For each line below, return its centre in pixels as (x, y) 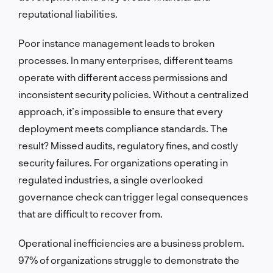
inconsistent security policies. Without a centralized (133, 94)
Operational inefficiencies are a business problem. (131, 243)
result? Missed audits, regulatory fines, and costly (128, 145)
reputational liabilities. (68, 13)
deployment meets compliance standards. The (123, 128)
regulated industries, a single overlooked (111, 179)
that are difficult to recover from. (90, 213)
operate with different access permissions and (123, 77)
